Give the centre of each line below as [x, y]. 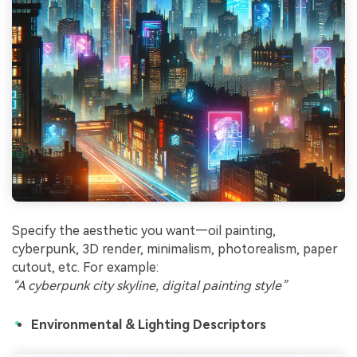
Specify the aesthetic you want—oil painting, [144, 231]
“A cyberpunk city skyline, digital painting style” [150, 286]
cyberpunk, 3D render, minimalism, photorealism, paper [175, 249]
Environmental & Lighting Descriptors [149, 324]
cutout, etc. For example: [85, 268]
